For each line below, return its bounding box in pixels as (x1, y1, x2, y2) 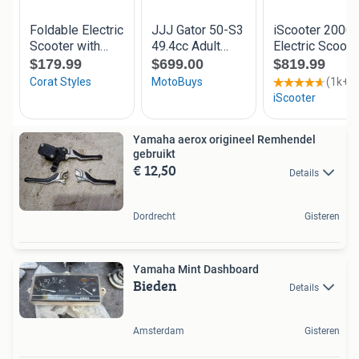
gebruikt (133, 147, 175, 161)
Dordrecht (133, 210, 175, 222)
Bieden (133, 274, 177, 296)
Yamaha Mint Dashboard (133, 262, 259, 276)
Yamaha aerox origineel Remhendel (133, 133, 316, 147)
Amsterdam (133, 325, 184, 337)
